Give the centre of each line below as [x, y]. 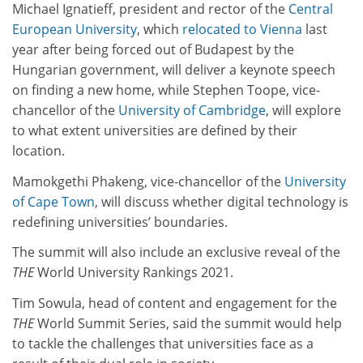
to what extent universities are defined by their [155, 131]
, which [160, 30]
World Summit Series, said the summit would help [188, 323]
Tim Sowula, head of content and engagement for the [175, 303]
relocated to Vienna [242, 30]
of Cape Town [53, 201]
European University [75, 30]
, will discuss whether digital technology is [222, 201]
